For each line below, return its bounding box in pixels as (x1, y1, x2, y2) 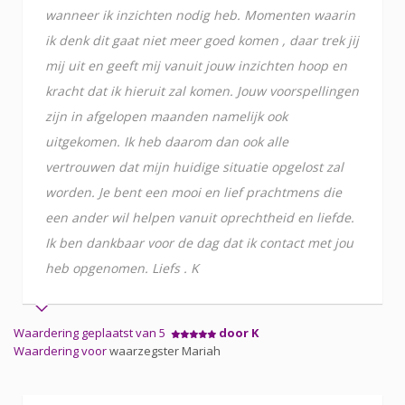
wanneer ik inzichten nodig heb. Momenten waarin (45, 5, 355, 24)
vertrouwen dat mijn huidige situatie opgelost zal (45, 157, 344, 175)
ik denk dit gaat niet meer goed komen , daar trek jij (45, 31, 359, 49)
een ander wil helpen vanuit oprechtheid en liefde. (45, 208, 354, 226)
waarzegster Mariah (109, 342, 221, 359)
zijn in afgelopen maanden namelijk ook (45, 107, 287, 125)
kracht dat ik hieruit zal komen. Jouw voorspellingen (45, 81, 359, 99)
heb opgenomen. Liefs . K (45, 259, 199, 277)
